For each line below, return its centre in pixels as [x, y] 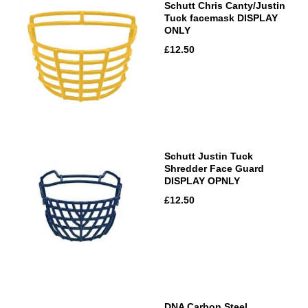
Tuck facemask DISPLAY [221, 18]
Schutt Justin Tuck [209, 156]
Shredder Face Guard [214, 168]
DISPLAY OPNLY [202, 180]
